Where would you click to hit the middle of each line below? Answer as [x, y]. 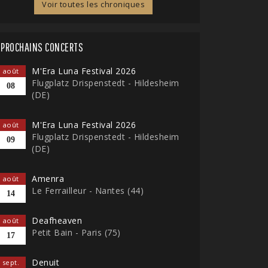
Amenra [48, 178]
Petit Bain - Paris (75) [76, 232]
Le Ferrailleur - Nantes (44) [88, 190]
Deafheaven [57, 220]
